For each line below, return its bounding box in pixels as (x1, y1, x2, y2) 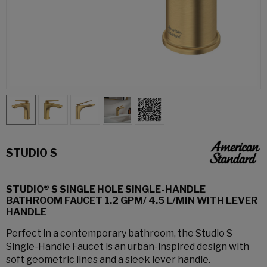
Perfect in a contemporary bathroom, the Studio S (6, 228, 232, 239)
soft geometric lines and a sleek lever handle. (6, 254, 210, 265)
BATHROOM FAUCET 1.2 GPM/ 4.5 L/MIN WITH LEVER (6, 195, 257, 206)
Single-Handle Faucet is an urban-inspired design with (6, 241, 249, 252)
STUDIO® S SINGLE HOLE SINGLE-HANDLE (6, 184, 206, 195)
